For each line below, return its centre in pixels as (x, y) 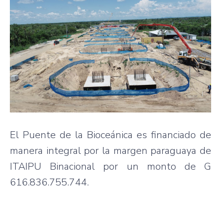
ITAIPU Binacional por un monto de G (110, 166)
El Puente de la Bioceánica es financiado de (110, 135)
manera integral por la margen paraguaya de (110, 150)
